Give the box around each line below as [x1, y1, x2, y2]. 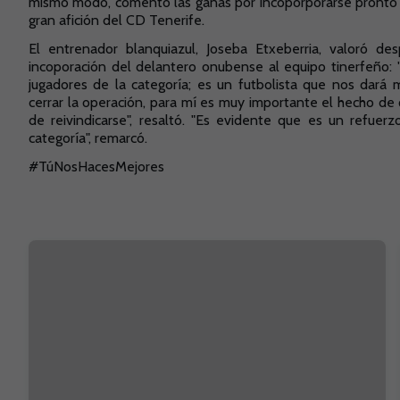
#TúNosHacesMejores [29, 158, 164, 175]
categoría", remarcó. [29, 129, 151, 146]
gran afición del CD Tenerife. [29, 12, 208, 29]
